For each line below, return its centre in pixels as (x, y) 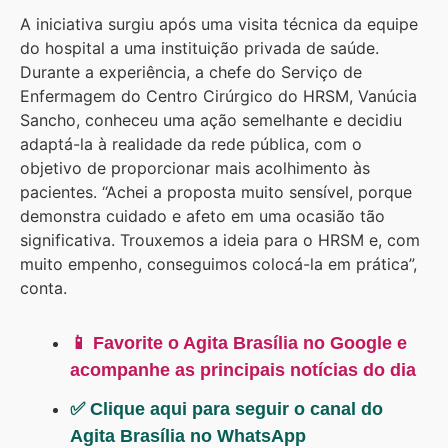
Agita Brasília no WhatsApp (188, 435)
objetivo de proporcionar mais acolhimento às (195, 167)
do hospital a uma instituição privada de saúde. (199, 47)
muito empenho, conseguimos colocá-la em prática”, (218, 263)
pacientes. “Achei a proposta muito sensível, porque (216, 191)
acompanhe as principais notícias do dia (243, 369)
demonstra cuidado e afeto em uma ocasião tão (202, 215)
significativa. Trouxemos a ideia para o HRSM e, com (220, 239)
